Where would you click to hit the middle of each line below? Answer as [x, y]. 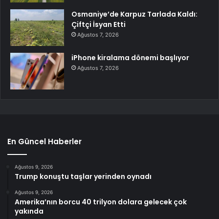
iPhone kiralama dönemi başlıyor [130, 57]
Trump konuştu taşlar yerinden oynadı [83, 176]
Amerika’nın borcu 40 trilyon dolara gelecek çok [101, 202]
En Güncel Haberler [44, 141]
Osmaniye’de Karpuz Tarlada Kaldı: [134, 14]
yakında [29, 211]
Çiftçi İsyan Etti [99, 24]
